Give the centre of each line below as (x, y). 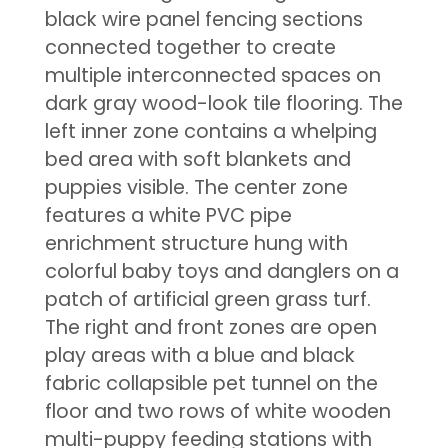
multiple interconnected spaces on (212, 75)
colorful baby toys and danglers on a (221, 271)
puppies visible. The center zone (196, 187)
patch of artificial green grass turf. (207, 299)
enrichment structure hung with (196, 243)
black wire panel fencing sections (203, 19)
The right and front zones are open (210, 327)
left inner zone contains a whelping (210, 131)
